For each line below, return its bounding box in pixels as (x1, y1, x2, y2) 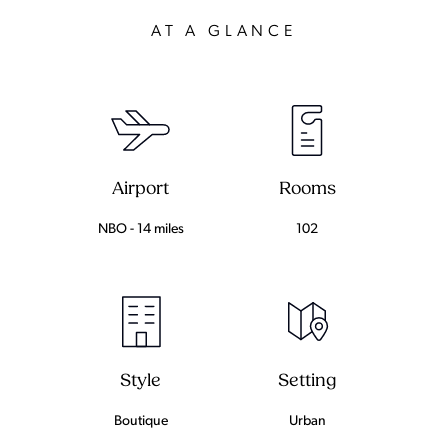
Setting (277, 371, 337, 391)
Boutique (113, 414, 168, 429)
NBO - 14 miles (97, 221, 184, 237)
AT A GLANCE (151, 24, 297, 40)
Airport (112, 179, 170, 199)
